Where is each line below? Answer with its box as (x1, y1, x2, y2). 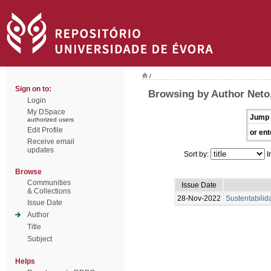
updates (27, 146, 54, 154)
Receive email (27, 137, 74, 146)
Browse (15, 168, 42, 176)
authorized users (27, 116, 74, 123)
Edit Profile (27, 126, 63, 134)
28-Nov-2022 (177, 194, 221, 203)
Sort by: (184, 149, 211, 158)
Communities (27, 178, 71, 187)
